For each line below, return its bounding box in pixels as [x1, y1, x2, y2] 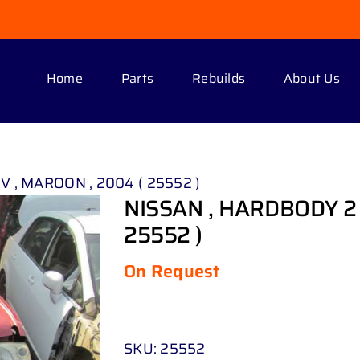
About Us [284, 67, 340, 88]
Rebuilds [192, 67, 246, 88]
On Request [124, 257, 220, 285]
